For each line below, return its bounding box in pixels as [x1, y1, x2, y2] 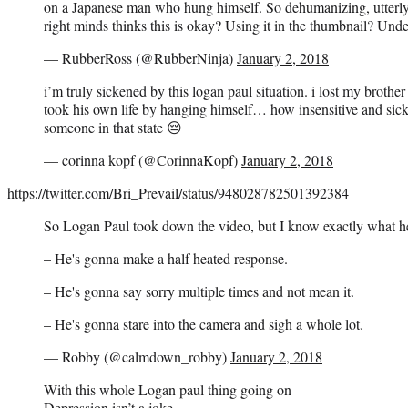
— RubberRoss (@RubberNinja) [44, 47, 237, 67]
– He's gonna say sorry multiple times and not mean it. [44, 280, 354, 301]
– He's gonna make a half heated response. [44, 248, 288, 268]
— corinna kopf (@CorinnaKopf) [44, 149, 241, 169]
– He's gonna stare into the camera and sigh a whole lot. [44, 313, 363, 333]
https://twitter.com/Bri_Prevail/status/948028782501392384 [7, 182, 349, 202]
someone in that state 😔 [44, 117, 182, 137]
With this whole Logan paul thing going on [44, 379, 291, 399]
